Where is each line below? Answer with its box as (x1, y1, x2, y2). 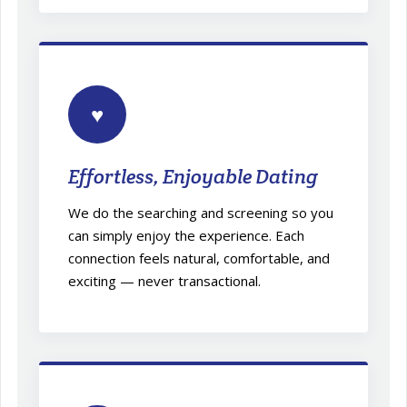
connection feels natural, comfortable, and (68, 248, 331, 267)
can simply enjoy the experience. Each (68, 225, 305, 244)
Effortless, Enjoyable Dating (68, 163, 319, 189)
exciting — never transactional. (68, 271, 262, 290)
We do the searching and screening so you (68, 203, 334, 222)
